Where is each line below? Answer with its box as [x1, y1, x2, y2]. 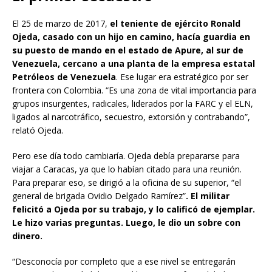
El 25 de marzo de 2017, [12, 17, 110, 29]
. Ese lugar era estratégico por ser [116, 70, 248, 83]
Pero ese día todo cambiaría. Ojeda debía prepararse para [12, 149, 240, 161]
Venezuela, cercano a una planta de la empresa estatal [12, 57, 255, 69]
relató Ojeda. [12, 124, 63, 136]
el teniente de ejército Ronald [110, 17, 240, 29]
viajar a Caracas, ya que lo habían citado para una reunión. [12, 163, 242, 175]
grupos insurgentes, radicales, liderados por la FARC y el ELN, [12, 97, 253, 109]
